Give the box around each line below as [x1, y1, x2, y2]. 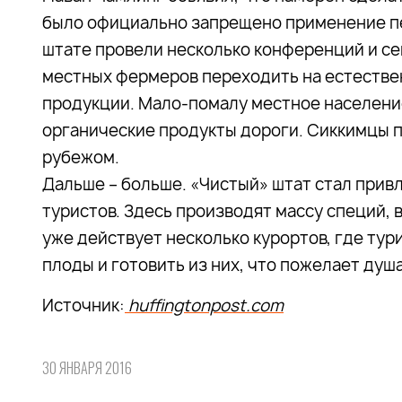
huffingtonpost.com [125, 294, 284, 317]
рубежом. [42, 146, 119, 169]
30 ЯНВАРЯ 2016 [42, 357, 132, 379]
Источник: [42, 294, 125, 317]
